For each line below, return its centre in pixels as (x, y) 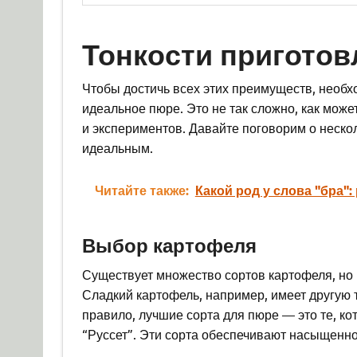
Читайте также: (141, 190)
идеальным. (117, 147)
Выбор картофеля (169, 245)
